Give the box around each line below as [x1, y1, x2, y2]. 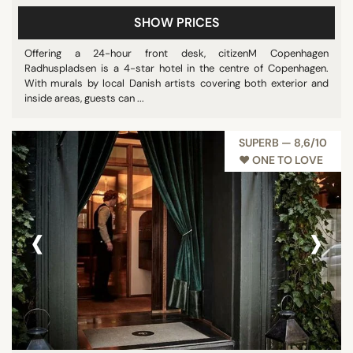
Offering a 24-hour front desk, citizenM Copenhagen [24, 46, 329, 60]
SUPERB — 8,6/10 [239, 136, 327, 150]
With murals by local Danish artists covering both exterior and [24, 76, 329, 90]
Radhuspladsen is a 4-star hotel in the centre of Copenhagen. [24, 61, 329, 75]
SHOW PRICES [133, 14, 220, 31]
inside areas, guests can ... [24, 91, 144, 105]
